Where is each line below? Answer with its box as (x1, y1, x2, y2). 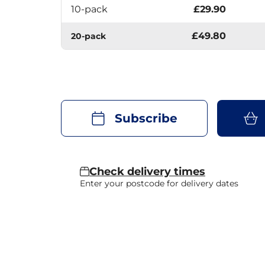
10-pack (71, 3, 108, 15)
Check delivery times (89, 164, 205, 178)
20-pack (71, 30, 106, 41)
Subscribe (115, 111, 178, 125)
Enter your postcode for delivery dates (80, 177, 238, 189)
